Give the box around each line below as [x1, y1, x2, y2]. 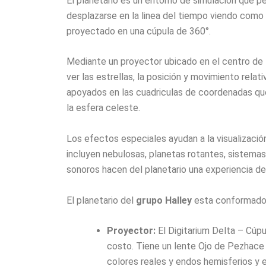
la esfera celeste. [66, 102, 140, 114]
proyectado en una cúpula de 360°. [66, 25, 211, 37]
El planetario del [66, 194, 136, 206]
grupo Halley [136, 194, 192, 206]
